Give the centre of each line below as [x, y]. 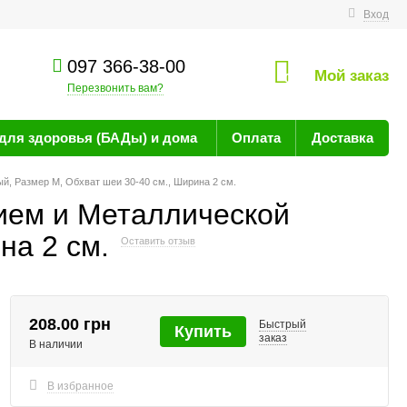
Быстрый [282, 324]
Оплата [256, 138]
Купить [203, 332]
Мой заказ [352, 76]
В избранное [80, 386]
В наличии [55, 344]
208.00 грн [69, 324]
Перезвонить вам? [115, 88]
